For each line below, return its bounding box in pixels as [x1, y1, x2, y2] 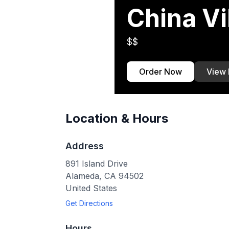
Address [65, 141, 104, 151]
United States [65, 183, 117, 193]
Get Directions [65, 199, 113, 208]
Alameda [65, 171, 99, 181]
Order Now [139, 66, 182, 77]
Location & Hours [65, 111, 168, 126]
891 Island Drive [65, 158, 128, 169]
